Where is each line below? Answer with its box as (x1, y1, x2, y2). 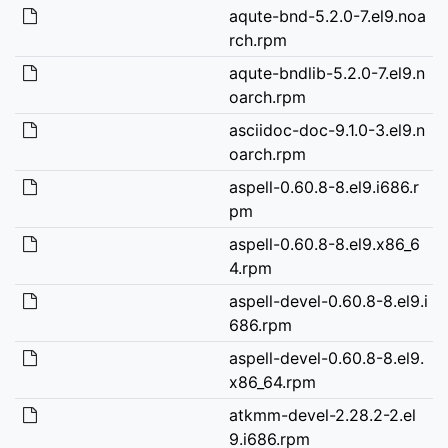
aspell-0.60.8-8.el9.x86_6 (228, 233, 420, 254)
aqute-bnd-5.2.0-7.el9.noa (228, 5, 426, 26)
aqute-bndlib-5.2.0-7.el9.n (228, 62, 425, 83)
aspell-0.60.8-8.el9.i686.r (228, 176, 419, 197)
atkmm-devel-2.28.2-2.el (228, 404, 416, 425)
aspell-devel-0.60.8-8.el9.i (228, 290, 428, 311)
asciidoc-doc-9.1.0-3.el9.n (228, 119, 425, 140)
